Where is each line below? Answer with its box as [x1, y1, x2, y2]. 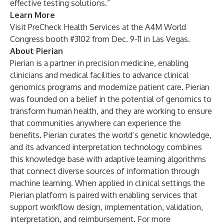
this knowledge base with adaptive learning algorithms [10, 154, 206, 164]
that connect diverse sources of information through [10, 166, 199, 176]
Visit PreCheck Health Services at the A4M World [10, 22, 186, 32]
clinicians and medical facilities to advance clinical [10, 70, 188, 80]
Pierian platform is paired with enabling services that [10, 190, 197, 200]
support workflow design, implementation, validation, [10, 202, 203, 212]
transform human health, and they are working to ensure [10, 106, 212, 116]
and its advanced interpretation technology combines [10, 142, 202, 152]
